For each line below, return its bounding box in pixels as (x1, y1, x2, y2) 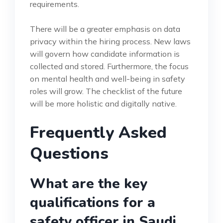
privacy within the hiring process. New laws (30, 36, 191, 47)
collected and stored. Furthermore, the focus (30, 61, 189, 72)
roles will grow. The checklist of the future (30, 86, 182, 97)
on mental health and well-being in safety (30, 74, 185, 84)
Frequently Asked (30, 122, 167, 144)
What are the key (30, 174, 147, 194)
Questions (30, 143, 109, 165)
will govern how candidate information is (30, 49, 180, 59)
